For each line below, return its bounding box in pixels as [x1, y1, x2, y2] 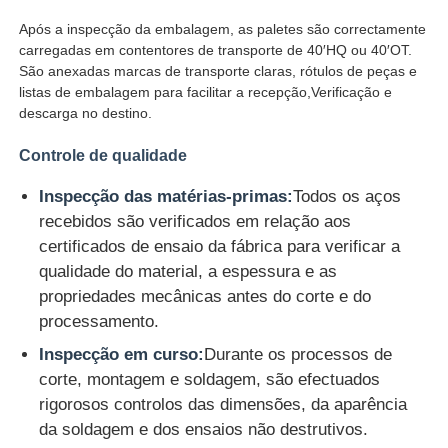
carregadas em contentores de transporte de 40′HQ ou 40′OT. [19, 42, 413, 59]
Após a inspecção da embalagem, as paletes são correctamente [19, 21, 427, 38]
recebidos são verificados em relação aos [39, 212, 352, 232]
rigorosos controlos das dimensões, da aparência [39, 395, 408, 415]
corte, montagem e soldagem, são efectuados [39, 370, 381, 390]
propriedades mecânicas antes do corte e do [39, 287, 372, 307]
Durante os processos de [204, 345, 393, 365]
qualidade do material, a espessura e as [39, 262, 338, 282]
